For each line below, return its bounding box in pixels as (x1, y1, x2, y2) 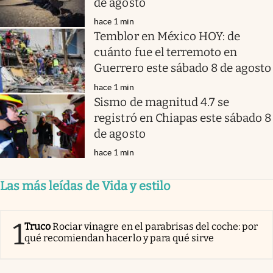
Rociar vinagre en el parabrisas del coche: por (52, 221, 258, 232)
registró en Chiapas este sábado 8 (94, 110, 272, 125)
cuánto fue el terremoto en (94, 45, 238, 60)
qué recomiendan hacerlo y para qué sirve (24, 232, 214, 244)
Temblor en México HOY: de (94, 29, 241, 44)
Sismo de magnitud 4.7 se (94, 94, 230, 109)
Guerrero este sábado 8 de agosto (94, 61, 272, 76)
